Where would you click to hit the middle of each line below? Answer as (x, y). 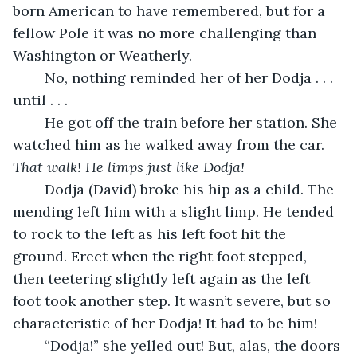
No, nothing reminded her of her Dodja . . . (37, 77)
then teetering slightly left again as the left (163, 278)
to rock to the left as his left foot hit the (151, 233)
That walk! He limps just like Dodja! (131, 167)
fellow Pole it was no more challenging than (167, 33)
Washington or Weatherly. (104, 55)
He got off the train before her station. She (37, 122)
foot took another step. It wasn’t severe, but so (174, 300)
